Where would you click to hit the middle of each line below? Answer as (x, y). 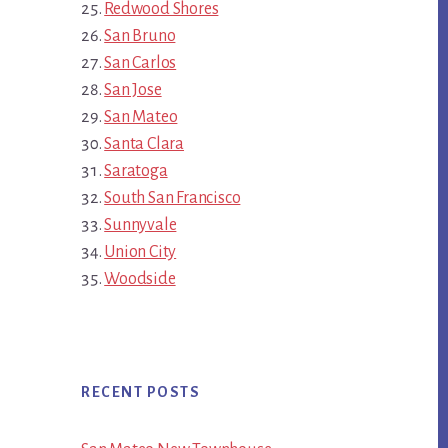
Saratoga (136, 171)
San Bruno (140, 36)
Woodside (140, 279)
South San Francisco (172, 198)
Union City (140, 252)
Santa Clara (144, 144)
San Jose (133, 90)
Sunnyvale (140, 225)
